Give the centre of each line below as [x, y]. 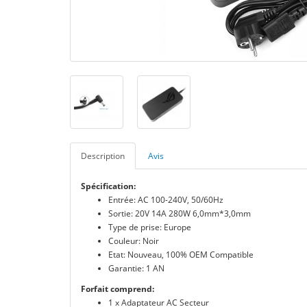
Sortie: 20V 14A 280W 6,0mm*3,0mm [180, 213]
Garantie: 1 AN [136, 268]
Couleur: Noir [134, 241]
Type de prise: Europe [150, 227]
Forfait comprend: [118, 289]
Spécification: [108, 186]
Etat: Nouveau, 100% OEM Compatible [181, 255]
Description [103, 156]
